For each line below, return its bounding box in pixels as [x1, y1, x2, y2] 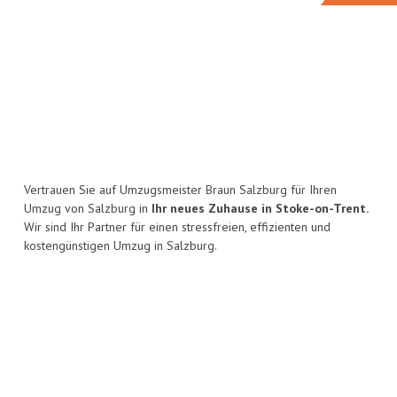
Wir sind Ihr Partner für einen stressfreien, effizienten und [24, 219, 331, 236]
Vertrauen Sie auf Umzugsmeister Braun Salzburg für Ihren [24, 182, 337, 198]
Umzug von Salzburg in [24, 200, 152, 217]
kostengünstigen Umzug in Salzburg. [24, 237, 217, 254]
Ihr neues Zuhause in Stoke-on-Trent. [152, 200, 369, 217]
